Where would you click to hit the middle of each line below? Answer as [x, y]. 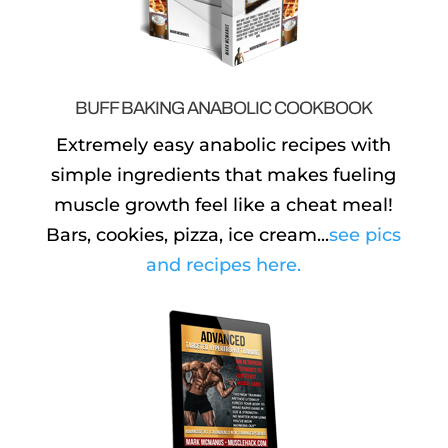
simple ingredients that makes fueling [224, 174]
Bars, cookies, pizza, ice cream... [188, 234]
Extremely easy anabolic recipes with [224, 144]
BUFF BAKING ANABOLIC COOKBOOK [224, 107]
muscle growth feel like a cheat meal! [224, 204]
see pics [365, 234]
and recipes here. [224, 264]
